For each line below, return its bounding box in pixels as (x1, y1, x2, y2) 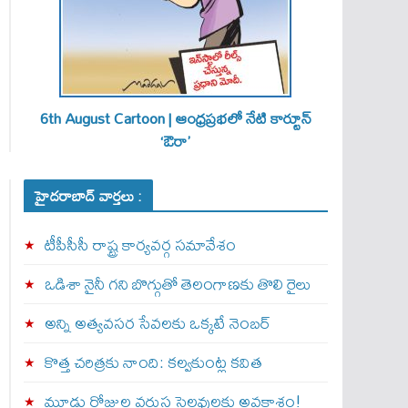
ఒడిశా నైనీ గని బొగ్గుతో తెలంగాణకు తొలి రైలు (44, 268, 311, 300)
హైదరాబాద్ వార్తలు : (34, 181, 143, 210)
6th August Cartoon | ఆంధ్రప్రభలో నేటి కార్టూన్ (39, 103, 311, 133)
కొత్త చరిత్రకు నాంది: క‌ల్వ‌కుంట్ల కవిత (44, 346, 262, 378)
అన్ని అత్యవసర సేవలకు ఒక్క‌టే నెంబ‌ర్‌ (44, 307, 270, 339)
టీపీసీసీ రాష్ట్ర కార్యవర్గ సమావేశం (44, 229, 236, 260)
